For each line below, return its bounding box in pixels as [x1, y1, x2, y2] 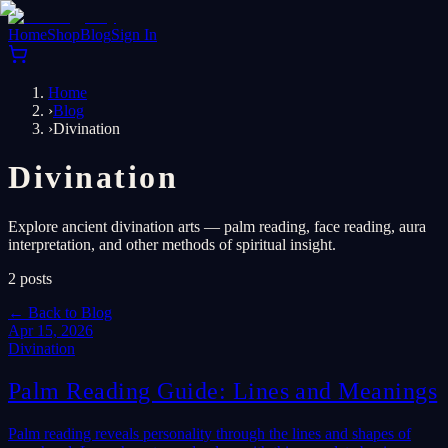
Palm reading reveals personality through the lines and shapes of [8, 424, 411, 442]
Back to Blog [28, 303, 112, 321]
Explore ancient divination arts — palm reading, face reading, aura [8, 217, 426, 235]
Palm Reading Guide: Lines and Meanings [8, 377, 438, 404]
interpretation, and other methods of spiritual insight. [8, 235, 336, 253]
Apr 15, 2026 [8, 321, 93, 339]
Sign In [111, 26, 157, 43]
